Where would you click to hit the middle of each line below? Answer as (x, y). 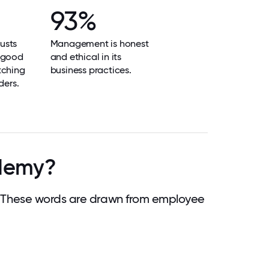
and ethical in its (86, 57)
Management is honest (99, 44)
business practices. (91, 70)
